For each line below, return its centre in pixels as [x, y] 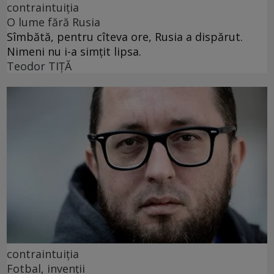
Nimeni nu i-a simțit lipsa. [74, 52]
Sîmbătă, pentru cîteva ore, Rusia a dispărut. [125, 37]
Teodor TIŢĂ [39, 66]
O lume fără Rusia [54, 22]
